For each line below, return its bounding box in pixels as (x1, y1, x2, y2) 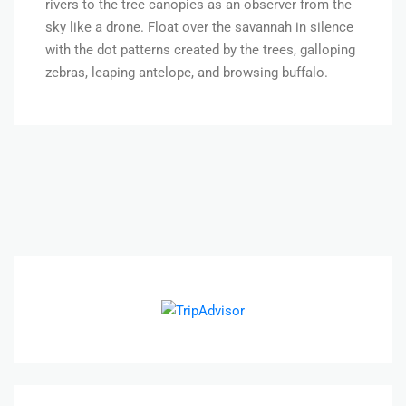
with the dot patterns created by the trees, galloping (45, 41, 355, 58)
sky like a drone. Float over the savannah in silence (45, 18, 353, 35)
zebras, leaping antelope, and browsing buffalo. (45, 63, 328, 81)
